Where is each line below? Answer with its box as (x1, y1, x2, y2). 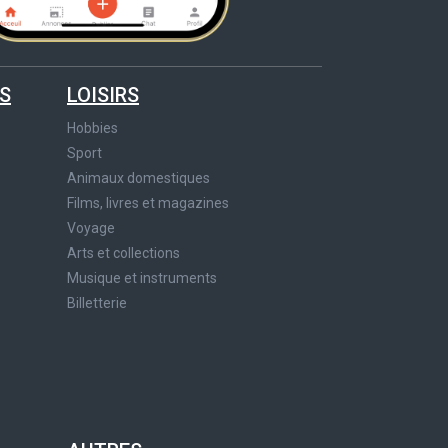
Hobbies (67, 119, 118, 136)
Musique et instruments (67, 269, 217, 286)
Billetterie (67, 294, 127, 311)
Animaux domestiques (67, 169, 210, 186)
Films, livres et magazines (67, 194, 229, 211)
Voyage (67, 219, 115, 236)
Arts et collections (67, 244, 180, 261)
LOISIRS (67, 82, 139, 107)
